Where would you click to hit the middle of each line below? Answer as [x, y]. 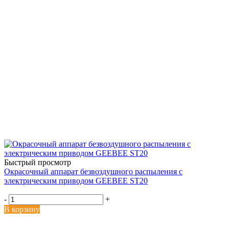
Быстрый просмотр [38, 162]
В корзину [22, 209]
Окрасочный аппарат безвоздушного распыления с [93, 171]
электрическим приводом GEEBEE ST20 [76, 180]
